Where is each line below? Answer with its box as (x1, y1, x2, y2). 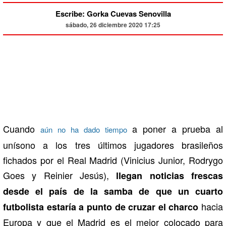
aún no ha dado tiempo (40, 124, 127, 135)
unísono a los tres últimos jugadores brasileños (3, 138, 223, 152)
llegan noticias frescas (116, 169, 223, 183)
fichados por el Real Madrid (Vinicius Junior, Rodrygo (3, 153, 223, 167)
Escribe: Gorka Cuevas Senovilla (55, 8, 171, 20)
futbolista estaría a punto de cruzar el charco (3, 200, 199, 214)
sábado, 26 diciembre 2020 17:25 (66, 20, 160, 30)
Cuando (3, 122, 40, 136)
